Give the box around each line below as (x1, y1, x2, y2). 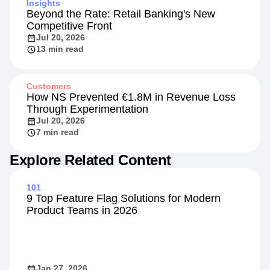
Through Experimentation (27, 103, 148, 116)
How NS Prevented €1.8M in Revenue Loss (27, 91, 236, 104)
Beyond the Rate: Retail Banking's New (27, 8, 215, 20)
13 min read (36, 44, 84, 54)
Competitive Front (27, 20, 112, 33)
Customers (27, 81, 71, 92)
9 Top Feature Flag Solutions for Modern (27, 192, 221, 205)
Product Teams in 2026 (27, 204, 137, 217)
